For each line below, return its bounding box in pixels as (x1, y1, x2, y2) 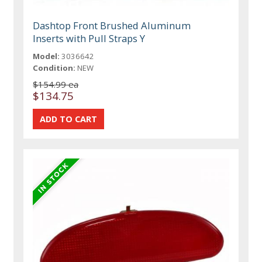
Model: (33, 50, 60, 61)
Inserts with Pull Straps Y (33, 31, 146, 45)
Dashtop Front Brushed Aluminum (33, 18, 191, 32)
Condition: (33, 62, 76, 73)
